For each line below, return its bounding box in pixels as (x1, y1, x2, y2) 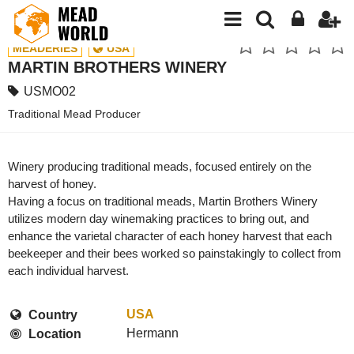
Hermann (126, 326, 179, 341)
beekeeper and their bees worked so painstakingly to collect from (8, 247, 341, 261)
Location (28, 327, 81, 341)
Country (28, 308, 77, 322)
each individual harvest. (8, 264, 129, 278)
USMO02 (23, 85, 76, 98)
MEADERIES (13, 42, 77, 55)
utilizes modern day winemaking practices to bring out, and (8, 212, 309, 226)
